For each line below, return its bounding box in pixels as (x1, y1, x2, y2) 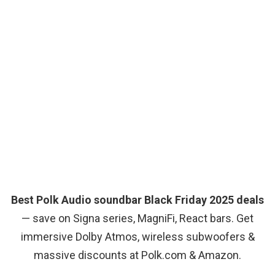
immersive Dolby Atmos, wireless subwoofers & (20, 230, 255, 244)
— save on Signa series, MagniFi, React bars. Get (21, 212, 254, 225)
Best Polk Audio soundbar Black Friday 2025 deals (11, 193, 264, 207)
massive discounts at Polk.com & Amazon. (34, 249, 241, 262)
